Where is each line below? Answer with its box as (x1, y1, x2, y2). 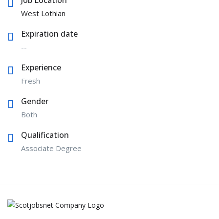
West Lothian (21, 8, 66, 18)
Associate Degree (21, 143, 82, 153)
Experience (21, 62, 61, 73)
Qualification (21, 129, 69, 140)
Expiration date (21, 28, 78, 39)
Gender (21, 95, 48, 107)
